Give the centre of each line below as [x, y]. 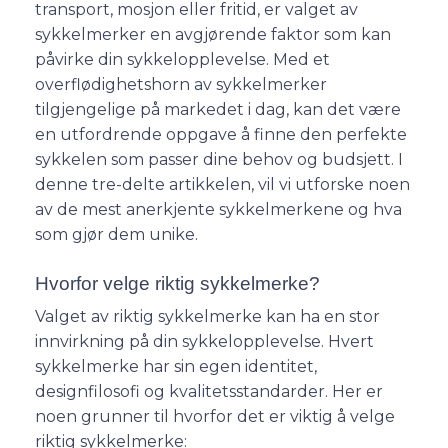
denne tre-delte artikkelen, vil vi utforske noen [222, 184]
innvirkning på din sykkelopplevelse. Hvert [204, 342]
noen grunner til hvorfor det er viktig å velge [215, 417]
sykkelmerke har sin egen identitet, [176, 367]
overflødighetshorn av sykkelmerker [181, 84]
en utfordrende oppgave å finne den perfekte [221, 134]
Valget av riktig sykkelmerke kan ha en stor [207, 317]
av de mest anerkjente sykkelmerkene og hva [218, 209]
